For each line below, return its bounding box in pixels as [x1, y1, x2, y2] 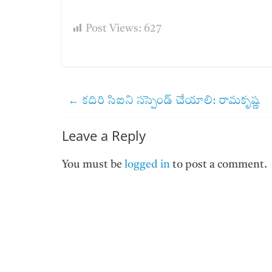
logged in [124, 159, 170, 170]
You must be [62, 159, 124, 170]
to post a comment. [170, 159, 267, 170]
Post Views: [86, 23, 141, 34]
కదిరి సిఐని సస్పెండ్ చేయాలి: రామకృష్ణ [79, 95, 263, 106]
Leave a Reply [62, 126, 146, 144]
